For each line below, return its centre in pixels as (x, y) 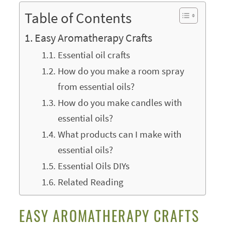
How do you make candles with (120, 103)
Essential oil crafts (94, 55)
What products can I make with (119, 134)
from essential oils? (96, 87)
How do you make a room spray (121, 71)
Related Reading (90, 182)
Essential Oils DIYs (93, 166)
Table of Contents (78, 18)
